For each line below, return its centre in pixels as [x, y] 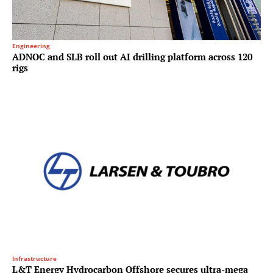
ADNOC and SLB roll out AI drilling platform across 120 [132, 56]
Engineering [31, 45]
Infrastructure [34, 258]
